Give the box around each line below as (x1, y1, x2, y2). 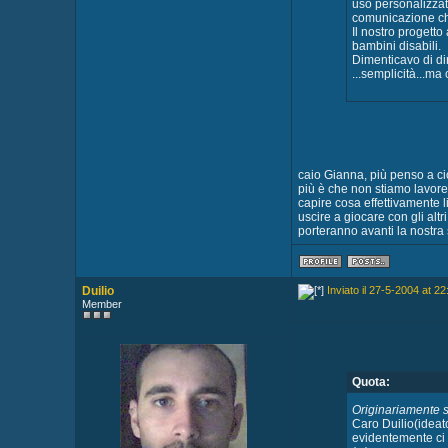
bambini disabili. (351, 39, 441, 53)
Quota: (351, 375, 390, 389)
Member (81, 298, 122, 310)
